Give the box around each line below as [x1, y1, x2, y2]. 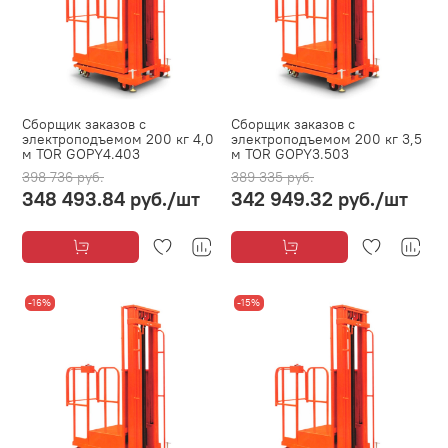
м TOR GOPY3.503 [231, 144, 349, 163]
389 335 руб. [231, 167, 314, 186]
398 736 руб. [22, 167, 104, 186]
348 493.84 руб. [22, 185, 167, 211]
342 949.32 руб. [231, 185, 375, 211]
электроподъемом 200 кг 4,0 [22, 129, 214, 148]
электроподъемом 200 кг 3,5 [231, 129, 422, 148]
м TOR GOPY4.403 [22, 144, 140, 163]
